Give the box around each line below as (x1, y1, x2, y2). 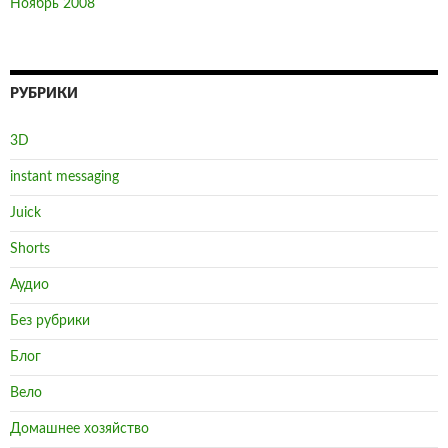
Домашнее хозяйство (10, 422, 149, 437)
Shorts (10, 242, 50, 257)
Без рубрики (10, 314, 90, 329)
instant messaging (10, 170, 119, 185)
